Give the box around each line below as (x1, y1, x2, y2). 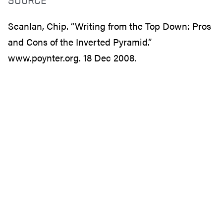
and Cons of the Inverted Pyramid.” (8, 35, 152, 49)
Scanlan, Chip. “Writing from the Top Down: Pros (8, 19, 211, 33)
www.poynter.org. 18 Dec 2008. (8, 51, 136, 64)
